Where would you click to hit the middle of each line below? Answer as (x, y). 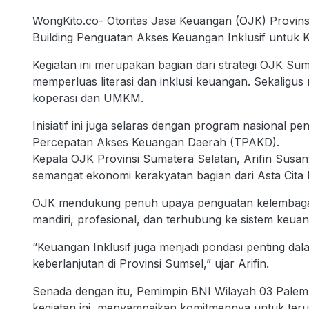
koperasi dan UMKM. (90, 98)
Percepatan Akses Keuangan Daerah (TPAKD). (156, 142)
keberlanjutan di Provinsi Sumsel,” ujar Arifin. (151, 263)
